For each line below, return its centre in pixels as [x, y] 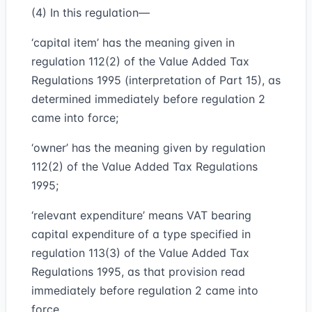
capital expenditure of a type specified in [141, 234]
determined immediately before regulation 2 [148, 99]
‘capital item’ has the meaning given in [133, 42]
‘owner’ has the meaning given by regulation [148, 148]
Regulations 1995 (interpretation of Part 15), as [156, 80]
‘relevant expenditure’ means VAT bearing [141, 215]
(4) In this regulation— [91, 13]
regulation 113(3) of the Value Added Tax [140, 253]
